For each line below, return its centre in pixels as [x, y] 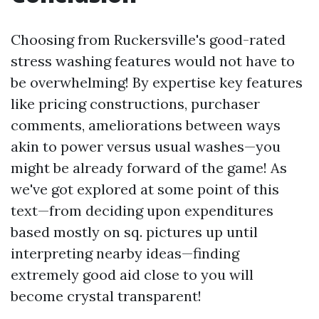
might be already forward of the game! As [149, 168]
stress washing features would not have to [153, 61]
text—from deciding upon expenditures [142, 210]
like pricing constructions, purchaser [135, 104]
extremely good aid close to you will [132, 274]
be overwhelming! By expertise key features [157, 82]
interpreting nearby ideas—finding [125, 253]
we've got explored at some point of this [145, 189]
